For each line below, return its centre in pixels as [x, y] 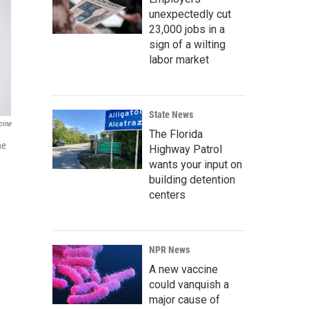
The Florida [176, 134]
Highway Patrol [186, 150]
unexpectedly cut [190, 14]
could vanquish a [189, 285]
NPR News [169, 250]
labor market [179, 60]
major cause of [185, 300]
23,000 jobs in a [187, 30]
